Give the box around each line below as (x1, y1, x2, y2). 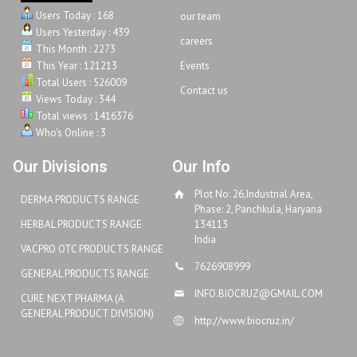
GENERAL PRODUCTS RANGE (21, 267, 149, 280)
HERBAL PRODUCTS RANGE (21, 218, 142, 231)
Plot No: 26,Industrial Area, (194, 187, 312, 201)
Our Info (171, 155, 230, 178)
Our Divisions (13, 155, 108, 178)
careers (179, 34, 213, 48)
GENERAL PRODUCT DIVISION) (21, 307, 154, 320)
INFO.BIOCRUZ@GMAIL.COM (194, 287, 323, 300)
